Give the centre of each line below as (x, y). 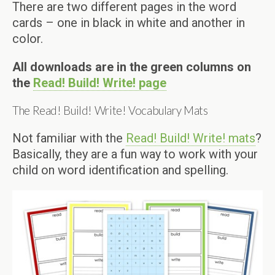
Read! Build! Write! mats (191, 138)
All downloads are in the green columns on (132, 67)
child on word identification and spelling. (120, 170)
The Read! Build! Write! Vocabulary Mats (110, 110)
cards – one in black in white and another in (129, 23)
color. (28, 39)
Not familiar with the (69, 138)
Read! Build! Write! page (100, 83)
